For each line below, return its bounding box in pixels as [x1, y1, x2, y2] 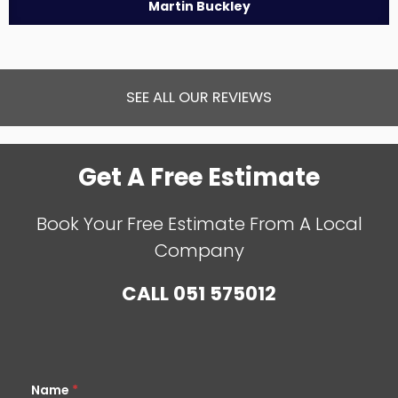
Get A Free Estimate [78, 159, 320, 195]
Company [154, 237, 244, 263]
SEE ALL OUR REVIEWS [126, 86, 272, 107]
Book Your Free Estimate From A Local [36, 211, 362, 236]
